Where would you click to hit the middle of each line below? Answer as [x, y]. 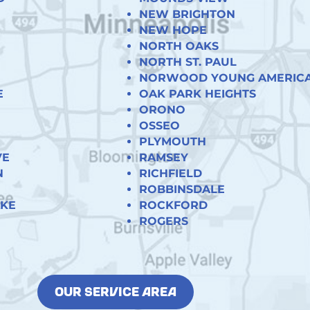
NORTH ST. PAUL [188, 62]
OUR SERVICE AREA [116, 292]
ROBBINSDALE [182, 189]
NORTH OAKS [179, 46]
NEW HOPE [173, 30]
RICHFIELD [171, 173]
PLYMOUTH [173, 141]
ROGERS [164, 221]
